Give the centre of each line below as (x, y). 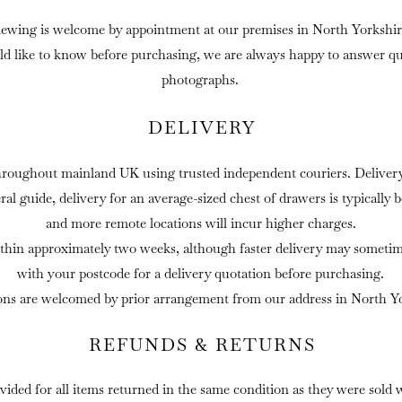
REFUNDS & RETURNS (202, 344)
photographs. (200, 79)
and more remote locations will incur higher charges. (201, 223)
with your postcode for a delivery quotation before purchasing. (201, 273)
